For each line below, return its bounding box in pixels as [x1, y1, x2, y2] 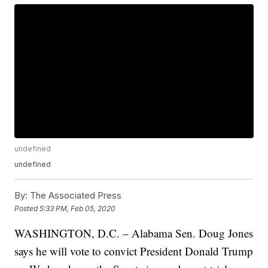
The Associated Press [28, 190, 122, 202]
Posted [14, 203, 40, 213]
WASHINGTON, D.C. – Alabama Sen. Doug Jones [14, 226, 254, 241]
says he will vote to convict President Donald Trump [14, 243, 254, 259]
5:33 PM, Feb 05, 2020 [39, 203, 116, 213]
